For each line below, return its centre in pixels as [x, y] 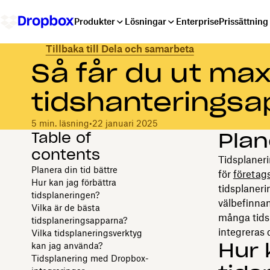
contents [65, 154]
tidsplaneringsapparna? [79, 220]
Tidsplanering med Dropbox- [90, 258]
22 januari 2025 [125, 123]
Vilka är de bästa [65, 207]
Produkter [95, 21]
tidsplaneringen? [65, 195]
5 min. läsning [60, 123]
